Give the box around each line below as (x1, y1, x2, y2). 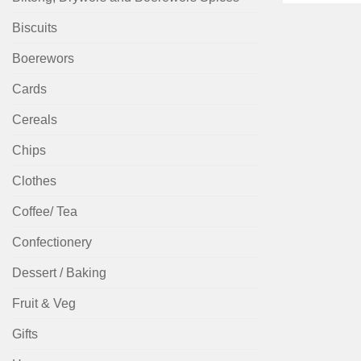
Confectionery (12, 235, 92, 250)
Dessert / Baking (12, 266, 106, 280)
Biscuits (12, 21, 57, 35)
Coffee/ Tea (12, 205, 77, 219)
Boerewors (12, 52, 74, 66)
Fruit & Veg (12, 297, 76, 311)
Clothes (12, 174, 56, 189)
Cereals (12, 113, 57, 127)
